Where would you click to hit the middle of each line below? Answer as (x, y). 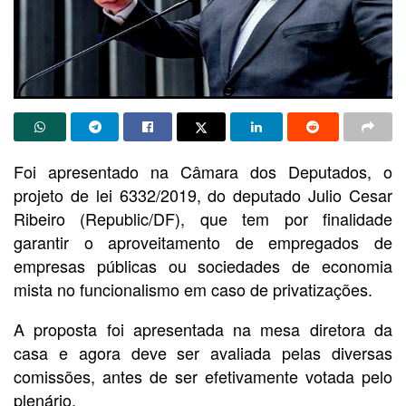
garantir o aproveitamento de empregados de (203, 242)
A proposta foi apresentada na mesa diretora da (203, 329)
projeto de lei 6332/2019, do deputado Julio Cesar (203, 195)
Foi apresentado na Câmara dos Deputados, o (203, 172)
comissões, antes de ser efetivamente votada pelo (203, 377)
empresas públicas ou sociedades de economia (203, 266)
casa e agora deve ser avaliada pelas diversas (203, 353)
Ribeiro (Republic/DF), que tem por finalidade (203, 219)
